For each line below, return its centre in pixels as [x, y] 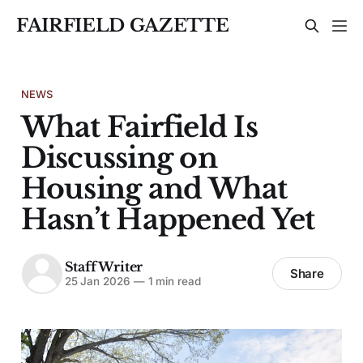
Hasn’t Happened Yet [168, 219]
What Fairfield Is [139, 126]
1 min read [173, 282]
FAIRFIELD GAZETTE [123, 26]
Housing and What [154, 188]
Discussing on [119, 157]
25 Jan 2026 [97, 282]
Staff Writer [104, 267]
